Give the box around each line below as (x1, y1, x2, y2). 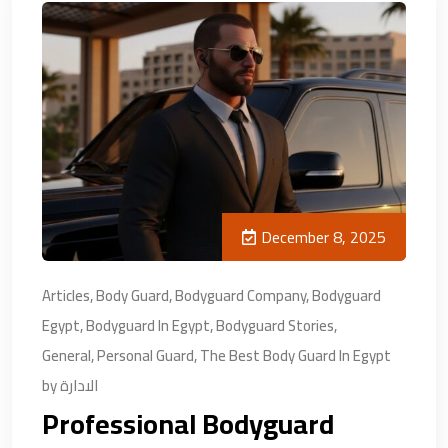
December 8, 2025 (261, 221, 386, 252)
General (42, 340, 91, 370)
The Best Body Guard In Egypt (200, 340, 391, 370)
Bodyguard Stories (216, 310, 334, 340)
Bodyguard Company (175, 280, 306, 310)
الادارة (60, 370, 98, 400)
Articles (42, 280, 90, 310)
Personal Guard (97, 340, 194, 370)
